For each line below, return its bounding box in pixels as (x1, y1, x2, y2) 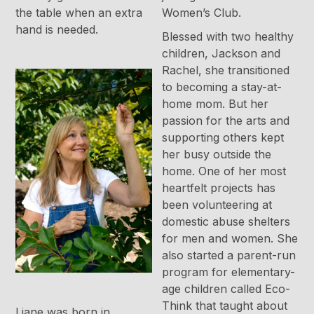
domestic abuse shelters (162, 214, 290, 228)
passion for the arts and (162, 113, 289, 128)
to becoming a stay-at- (162, 79, 282, 94)
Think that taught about (162, 298, 287, 313)
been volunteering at (162, 197, 272, 212)
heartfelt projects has (162, 180, 275, 195)
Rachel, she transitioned (162, 62, 289, 77)
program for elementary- (162, 264, 295, 279)
